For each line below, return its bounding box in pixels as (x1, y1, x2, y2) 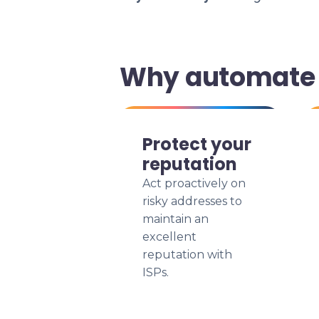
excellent (142, 230, 197, 244)
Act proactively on (142, 177, 246, 190)
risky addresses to (142, 194, 242, 208)
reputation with (142, 248, 232, 261)
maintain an (142, 212, 209, 226)
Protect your (142, 132, 251, 156)
